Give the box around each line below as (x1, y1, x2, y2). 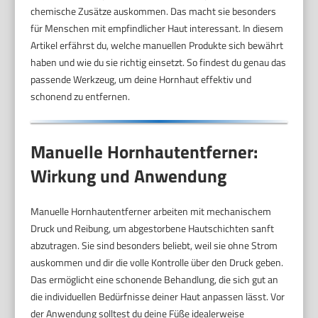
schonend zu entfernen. (31, 88, 131, 104)
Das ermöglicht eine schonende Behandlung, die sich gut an (31, 272, 279, 287)
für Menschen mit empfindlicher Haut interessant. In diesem (31, 20, 284, 35)
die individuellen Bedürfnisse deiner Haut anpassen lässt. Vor (31, 289, 285, 305)
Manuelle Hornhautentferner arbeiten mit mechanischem (31, 204, 272, 219)
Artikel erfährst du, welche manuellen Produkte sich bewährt (31, 37, 284, 53)
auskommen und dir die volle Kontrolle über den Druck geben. (31, 255, 284, 270)
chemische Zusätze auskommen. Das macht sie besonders (31, 3, 277, 18)
